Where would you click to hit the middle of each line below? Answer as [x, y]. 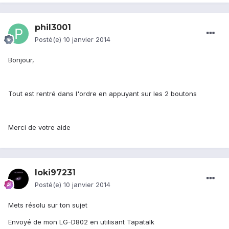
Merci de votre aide [39, 128]
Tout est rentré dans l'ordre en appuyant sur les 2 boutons [102, 94]
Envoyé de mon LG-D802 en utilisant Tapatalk [81, 222]
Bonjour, [21, 60]
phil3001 [53, 28]
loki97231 [55, 173]
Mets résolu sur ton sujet [48, 205]
